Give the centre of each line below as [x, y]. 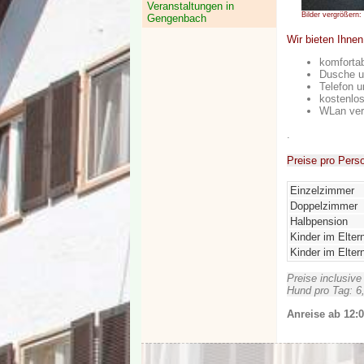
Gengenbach [177, 18]
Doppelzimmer [324, 206]
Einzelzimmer [322, 191]
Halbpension [319, 222]
